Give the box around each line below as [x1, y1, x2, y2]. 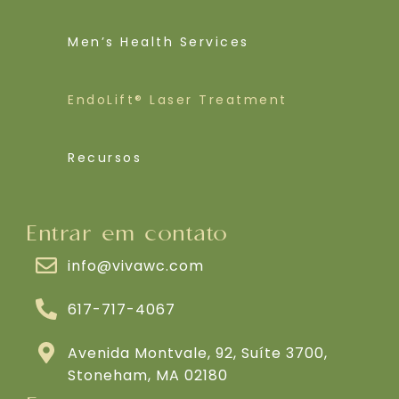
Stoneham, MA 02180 [68, 364, 229, 386]
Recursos [68, 148, 142, 167]
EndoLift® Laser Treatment [68, 90, 288, 109]
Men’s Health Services [68, 32, 249, 51]
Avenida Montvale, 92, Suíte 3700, [68, 342, 329, 363]
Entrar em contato [27, 221, 229, 247]
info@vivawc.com [68, 255, 205, 276]
